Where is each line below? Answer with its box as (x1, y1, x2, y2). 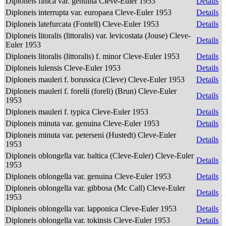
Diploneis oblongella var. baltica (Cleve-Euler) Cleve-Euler (6, 151, 194, 160)
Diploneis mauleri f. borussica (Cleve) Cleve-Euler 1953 (6, 75, 187, 84)
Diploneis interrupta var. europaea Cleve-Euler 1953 (6, 8, 174, 17)
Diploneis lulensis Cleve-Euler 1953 (6, 64, 123, 72)
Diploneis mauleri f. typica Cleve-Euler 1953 (6, 107, 150, 116)
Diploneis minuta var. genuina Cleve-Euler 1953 (6, 119, 161, 128)
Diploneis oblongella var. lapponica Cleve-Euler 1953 (6, 204, 179, 213)
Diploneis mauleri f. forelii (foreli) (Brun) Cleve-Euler (6, 87, 177, 95)
